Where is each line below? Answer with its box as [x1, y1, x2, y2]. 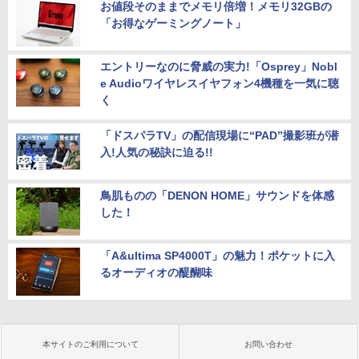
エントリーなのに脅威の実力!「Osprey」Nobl [100, 59, 337, 73]
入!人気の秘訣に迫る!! [100, 145, 213, 159]
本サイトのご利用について [42, 339, 139, 349]
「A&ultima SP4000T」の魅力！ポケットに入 [100, 248, 335, 262]
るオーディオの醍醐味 [100, 265, 212, 279]
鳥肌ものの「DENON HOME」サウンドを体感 [100, 188, 334, 202]
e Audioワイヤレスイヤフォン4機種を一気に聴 [100, 76, 339, 90]
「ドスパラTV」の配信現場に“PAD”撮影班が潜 [100, 128, 339, 142]
